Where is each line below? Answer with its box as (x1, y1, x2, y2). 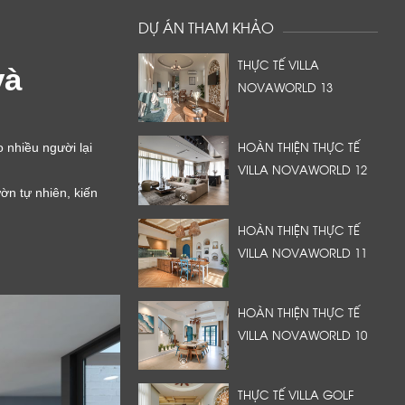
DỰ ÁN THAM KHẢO (138, 16, 274, 37)
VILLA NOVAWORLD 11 (238, 243, 367, 260)
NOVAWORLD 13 (238, 79, 333, 95)
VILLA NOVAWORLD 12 (238, 161, 367, 178)
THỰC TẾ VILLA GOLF (238, 386, 353, 403)
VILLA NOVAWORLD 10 (238, 325, 367, 343)
